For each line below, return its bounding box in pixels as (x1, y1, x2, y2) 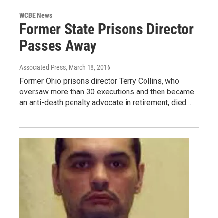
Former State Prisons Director (19, 20, 194, 38)
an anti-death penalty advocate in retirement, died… (19, 98, 191, 108)
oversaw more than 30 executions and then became (19, 87, 194, 97)
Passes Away (19, 37, 96, 54)
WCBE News (19, 11, 52, 19)
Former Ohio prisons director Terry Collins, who (19, 76, 179, 86)
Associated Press (19, 63, 66, 72)
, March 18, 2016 (66, 63, 110, 72)
